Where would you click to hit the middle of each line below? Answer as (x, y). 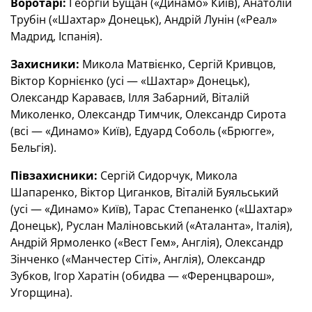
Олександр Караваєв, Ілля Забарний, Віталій (130, 97)
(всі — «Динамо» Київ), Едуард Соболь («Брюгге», (142, 131)
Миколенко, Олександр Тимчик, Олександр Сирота (148, 114)
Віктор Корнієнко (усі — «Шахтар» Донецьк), (130, 80)
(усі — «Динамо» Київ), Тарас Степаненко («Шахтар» (151, 209)
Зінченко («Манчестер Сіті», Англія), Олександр (138, 259)
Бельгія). (33, 147)
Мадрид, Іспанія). (56, 36)
